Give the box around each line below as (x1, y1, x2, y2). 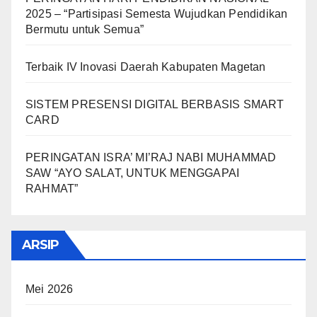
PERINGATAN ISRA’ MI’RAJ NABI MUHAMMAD (25, 151, 277, 163)
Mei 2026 (25, 283, 74, 295)
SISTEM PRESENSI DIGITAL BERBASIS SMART (25, 98, 284, 110)
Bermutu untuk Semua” (25, 23, 144, 35)
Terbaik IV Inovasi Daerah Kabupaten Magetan (25, 61, 266, 73)
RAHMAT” (25, 183, 79, 195)
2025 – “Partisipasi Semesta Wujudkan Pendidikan (25, 8, 288, 20)
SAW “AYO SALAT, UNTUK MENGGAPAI (25, 167, 240, 179)
